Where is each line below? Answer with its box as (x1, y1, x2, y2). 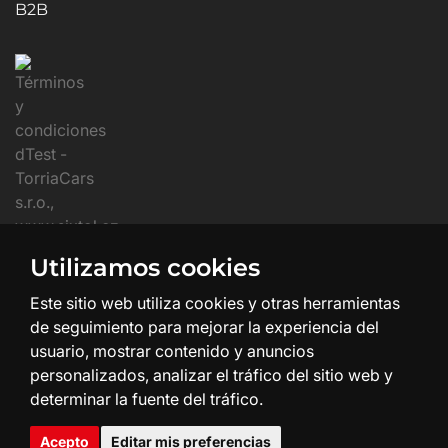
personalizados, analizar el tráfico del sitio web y (30, 365, 393, 385)
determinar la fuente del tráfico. (30, 389, 263, 409)
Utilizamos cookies (30, 253, 260, 282)
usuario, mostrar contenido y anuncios (30, 341, 314, 361)
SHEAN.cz (274, 403, 353, 423)
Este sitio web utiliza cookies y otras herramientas (30, 293, 400, 313)
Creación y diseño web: (95, 403, 274, 423)
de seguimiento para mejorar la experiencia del (30, 317, 379, 337)
